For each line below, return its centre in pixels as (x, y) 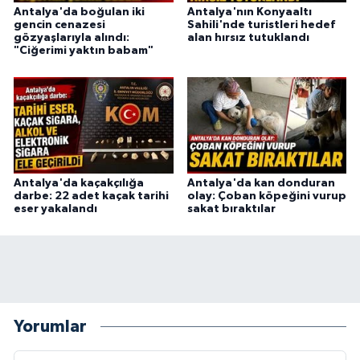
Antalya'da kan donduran (261, 183)
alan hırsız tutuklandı (248, 37)
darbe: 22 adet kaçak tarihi (91, 196)
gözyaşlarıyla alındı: (72, 37)
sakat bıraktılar (231, 209)
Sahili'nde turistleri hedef (261, 25)
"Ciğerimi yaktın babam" (84, 50)
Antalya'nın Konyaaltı (249, 12)
